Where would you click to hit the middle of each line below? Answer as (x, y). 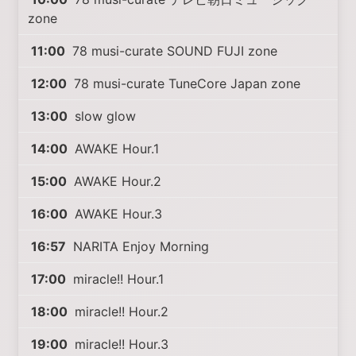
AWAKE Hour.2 (116, 181)
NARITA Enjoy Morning (139, 246)
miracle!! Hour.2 (120, 311)
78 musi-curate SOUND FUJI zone (173, 51)
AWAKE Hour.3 (117, 214)
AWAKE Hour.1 (115, 149)
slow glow (104, 116)
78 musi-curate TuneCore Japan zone (186, 83)
